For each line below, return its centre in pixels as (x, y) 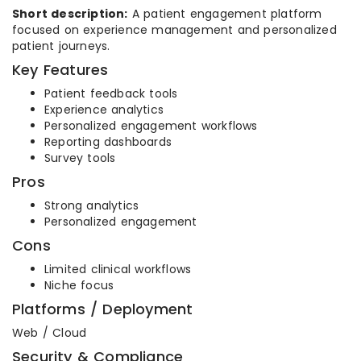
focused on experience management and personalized (174, 30)
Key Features (60, 70)
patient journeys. (61, 46)
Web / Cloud (50, 333)
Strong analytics (92, 205)
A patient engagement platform (225, 14)
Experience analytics (104, 110)
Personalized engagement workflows (151, 126)
